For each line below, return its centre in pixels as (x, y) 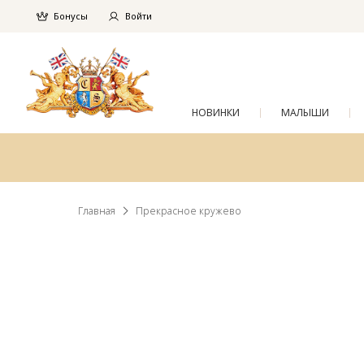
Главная (97, 211)
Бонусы (71, 16)
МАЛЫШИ (305, 113)
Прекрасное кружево (188, 211)
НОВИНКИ (216, 113)
